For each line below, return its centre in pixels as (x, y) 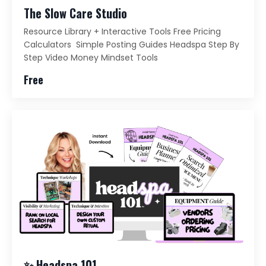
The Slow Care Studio (75, 13)
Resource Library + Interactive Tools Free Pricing (122, 31)
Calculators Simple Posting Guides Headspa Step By (132, 44)
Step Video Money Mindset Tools (91, 57)
